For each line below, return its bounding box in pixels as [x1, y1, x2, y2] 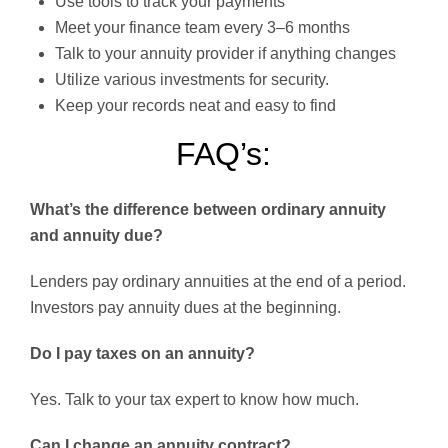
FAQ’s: [176, 136, 272, 172]
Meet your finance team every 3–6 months [55, 19, 350, 36]
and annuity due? [30, 227, 163, 244]
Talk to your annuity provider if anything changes [55, 45, 396, 62]
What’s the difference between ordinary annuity [30, 201, 386, 218]
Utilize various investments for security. [55, 71, 329, 88]
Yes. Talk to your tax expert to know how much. [30, 391, 359, 408]
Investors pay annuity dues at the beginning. [30, 299, 341, 316]
